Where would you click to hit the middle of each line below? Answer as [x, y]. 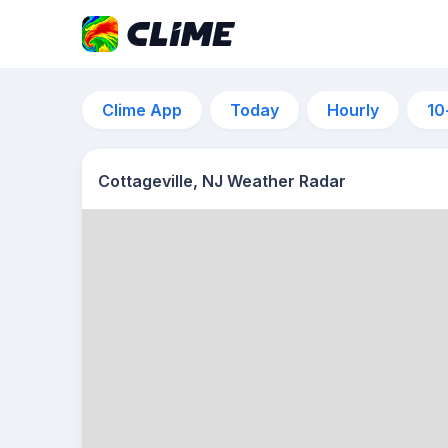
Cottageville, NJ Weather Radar [222, 181]
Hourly [353, 110]
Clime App [142, 110]
